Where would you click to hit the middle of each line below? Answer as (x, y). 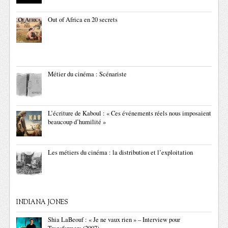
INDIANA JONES (42, 203)
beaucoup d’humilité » (77, 122)
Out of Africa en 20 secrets (83, 20)
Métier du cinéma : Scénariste (88, 74)
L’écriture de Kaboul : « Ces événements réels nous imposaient (130, 113)
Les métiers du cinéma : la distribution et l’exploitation (121, 152)
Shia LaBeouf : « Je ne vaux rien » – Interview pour (114, 220)
